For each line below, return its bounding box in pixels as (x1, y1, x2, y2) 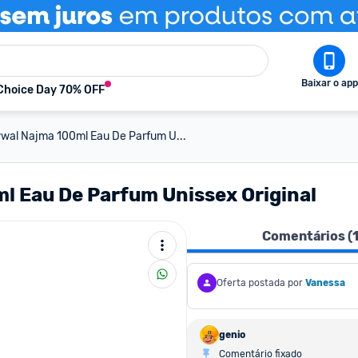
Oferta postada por (217, 277, 303, 288)
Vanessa (305, 277, 345, 288)
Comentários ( (262, 229, 352, 244)
